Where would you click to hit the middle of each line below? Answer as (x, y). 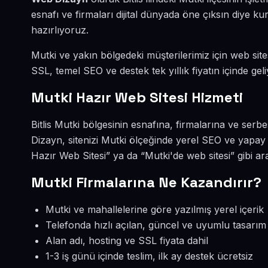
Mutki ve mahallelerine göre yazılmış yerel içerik (155, 209)
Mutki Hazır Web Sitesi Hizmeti (137, 97)
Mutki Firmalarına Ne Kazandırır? (146, 182)
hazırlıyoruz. (60, 30)
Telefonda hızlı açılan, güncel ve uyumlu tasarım (156, 225)
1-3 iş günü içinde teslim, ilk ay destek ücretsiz (149, 256)
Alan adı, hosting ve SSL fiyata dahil (127, 240)
